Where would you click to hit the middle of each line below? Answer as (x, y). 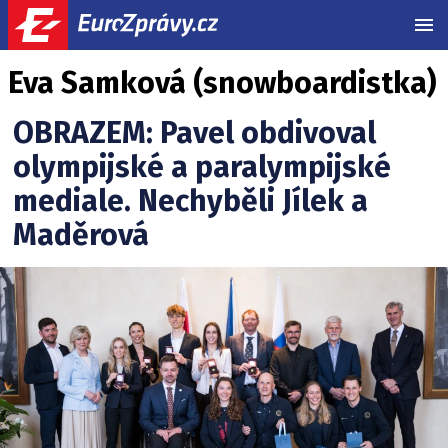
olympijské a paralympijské (202, 167)
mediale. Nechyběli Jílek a (190, 201)
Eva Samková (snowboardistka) (222, 83)
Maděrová (81, 235)
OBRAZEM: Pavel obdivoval (194, 133)
